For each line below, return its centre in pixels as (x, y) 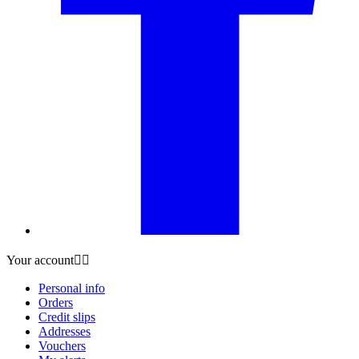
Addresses (65, 331)
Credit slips (67, 317)
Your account (40, 260)
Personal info (72, 288)
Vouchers (62, 345)
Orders (56, 302)
